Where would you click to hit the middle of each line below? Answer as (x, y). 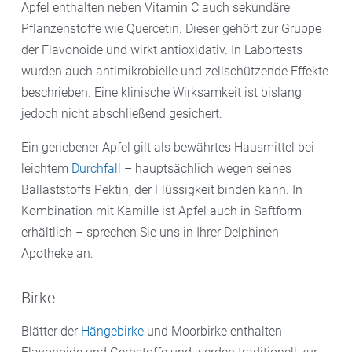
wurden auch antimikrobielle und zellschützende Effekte (175, 71)
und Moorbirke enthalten (213, 331)
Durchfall (96, 168)
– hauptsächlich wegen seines (206, 168)
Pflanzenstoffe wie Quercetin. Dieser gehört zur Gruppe (171, 28)
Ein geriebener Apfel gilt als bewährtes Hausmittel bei (168, 147)
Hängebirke (112, 331)
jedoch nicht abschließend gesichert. (122, 113)
